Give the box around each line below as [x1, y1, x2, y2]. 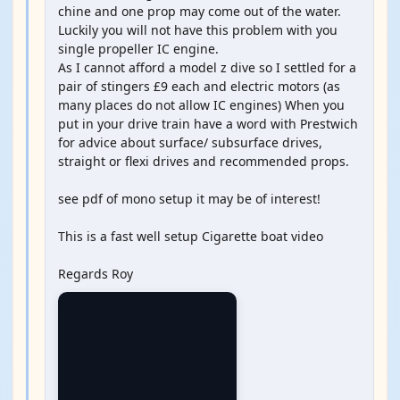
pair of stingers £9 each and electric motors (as [58, 78, 340, 95]
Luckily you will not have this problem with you [58, 21, 337, 38]
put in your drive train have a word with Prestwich [58, 115, 358, 132]
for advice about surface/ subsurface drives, [58, 134, 322, 151]
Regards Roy [58, 265, 133, 282]
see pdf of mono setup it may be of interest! [58, 190, 321, 207]
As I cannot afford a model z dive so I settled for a [58, 59, 356, 76]
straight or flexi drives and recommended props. [58, 153, 349, 170]
